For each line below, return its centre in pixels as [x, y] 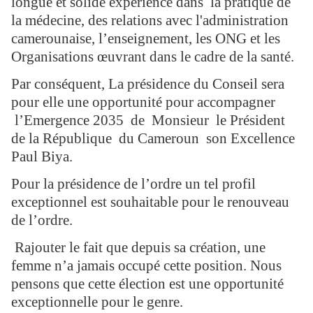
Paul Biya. [42, 157]
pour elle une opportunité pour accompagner [143, 102]
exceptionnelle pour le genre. [97, 302]
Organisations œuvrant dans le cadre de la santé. [153, 57]
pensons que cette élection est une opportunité [147, 284]
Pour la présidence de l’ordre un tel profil [133, 184]
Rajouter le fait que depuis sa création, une [138, 248]
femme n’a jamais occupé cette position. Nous [146, 266]
